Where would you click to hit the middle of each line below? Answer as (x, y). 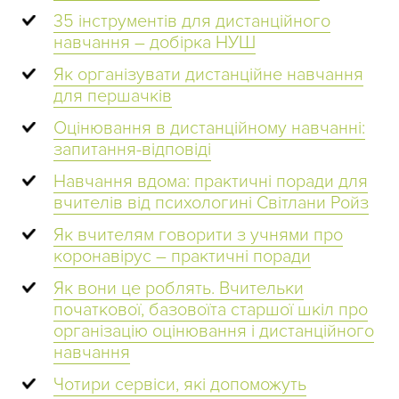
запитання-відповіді (132, 150)
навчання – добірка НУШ (155, 43)
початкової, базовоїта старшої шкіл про (211, 310)
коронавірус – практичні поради (182, 257)
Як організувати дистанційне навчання (208, 75)
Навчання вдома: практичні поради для (211, 182)
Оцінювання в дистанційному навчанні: (209, 129)
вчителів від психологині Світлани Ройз (211, 204)
